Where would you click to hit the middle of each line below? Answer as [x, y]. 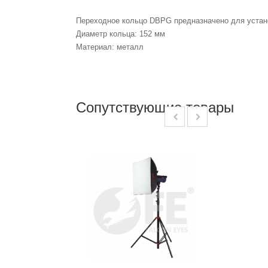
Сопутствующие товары [155, 107]
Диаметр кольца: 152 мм [122, 33]
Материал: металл [110, 47]
